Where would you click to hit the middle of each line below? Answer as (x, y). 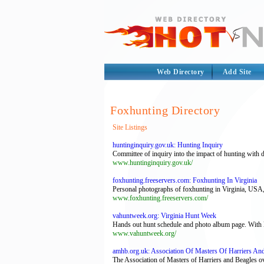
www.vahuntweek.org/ (144, 233)
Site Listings (130, 127)
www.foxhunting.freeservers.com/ (160, 198)
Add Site (237, 72)
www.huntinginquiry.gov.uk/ (153, 163)
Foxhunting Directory (165, 110)
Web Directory (181, 72)
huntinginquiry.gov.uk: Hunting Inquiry (168, 145)
